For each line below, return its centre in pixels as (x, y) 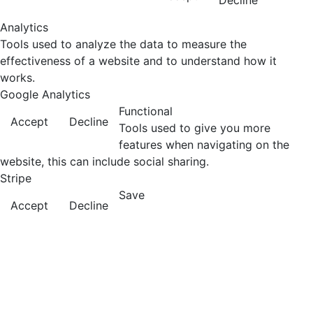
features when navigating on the (204, 145)
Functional (146, 111)
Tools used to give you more (195, 128)
